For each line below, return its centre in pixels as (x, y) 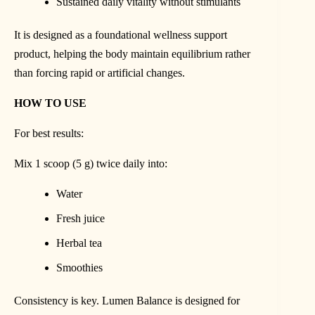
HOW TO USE (50, 103)
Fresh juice (81, 218)
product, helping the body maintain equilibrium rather (132, 53)
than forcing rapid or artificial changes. (99, 72)
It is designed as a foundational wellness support (121, 34)
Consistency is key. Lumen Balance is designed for (127, 300)
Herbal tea (79, 243)
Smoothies (79, 267)
